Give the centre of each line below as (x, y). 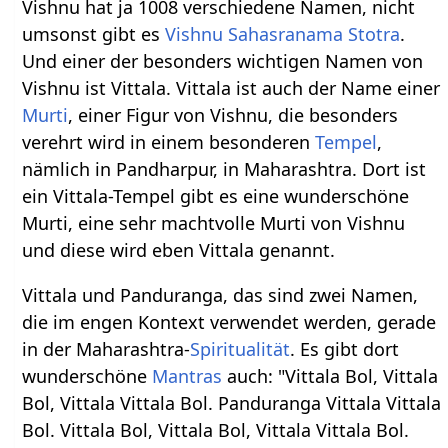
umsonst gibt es (94, 34)
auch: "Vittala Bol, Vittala (330, 376)
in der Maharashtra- (106, 349)
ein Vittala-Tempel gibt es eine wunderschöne (216, 196)
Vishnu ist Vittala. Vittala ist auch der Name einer (231, 88)
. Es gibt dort (345, 349)
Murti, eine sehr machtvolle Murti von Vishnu (214, 223)
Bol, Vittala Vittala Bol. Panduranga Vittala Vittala (232, 403)
